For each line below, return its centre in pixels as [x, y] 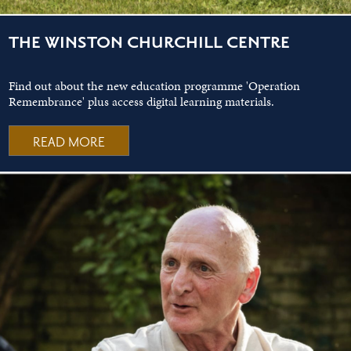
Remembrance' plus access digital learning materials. [142, 101]
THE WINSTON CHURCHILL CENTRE [150, 43]
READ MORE [69, 142]
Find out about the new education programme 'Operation [155, 85]
